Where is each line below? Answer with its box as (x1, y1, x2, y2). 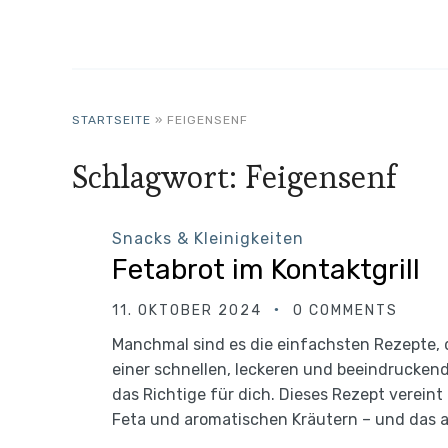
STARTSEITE (72, 113, 151, 127)
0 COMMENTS (293, 302, 398, 319)
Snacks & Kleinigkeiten (112, 229, 304, 248)
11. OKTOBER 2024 (112, 302, 262, 319)
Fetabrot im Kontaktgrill (112, 253, 420, 286)
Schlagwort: (72, 157, 245, 197)
